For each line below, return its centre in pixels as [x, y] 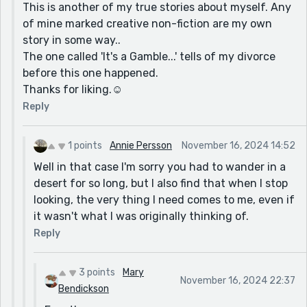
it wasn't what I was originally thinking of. [141, 216]
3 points [97, 272]
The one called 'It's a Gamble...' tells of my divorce [149, 56]
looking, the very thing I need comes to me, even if [164, 199]
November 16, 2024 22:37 [238, 280]
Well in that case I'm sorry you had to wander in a [160, 167]
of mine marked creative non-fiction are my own [147, 23]
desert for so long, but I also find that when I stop [161, 183]
